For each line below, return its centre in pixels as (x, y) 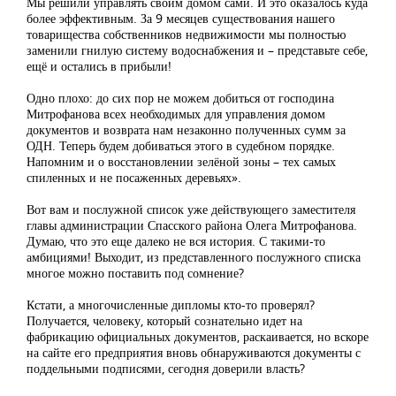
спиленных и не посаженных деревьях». (134, 178)
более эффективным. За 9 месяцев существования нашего (181, 19)
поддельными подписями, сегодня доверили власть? (166, 369)
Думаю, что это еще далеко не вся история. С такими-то (176, 241)
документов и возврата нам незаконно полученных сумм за (186, 130)
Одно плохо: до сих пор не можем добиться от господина (180, 98)
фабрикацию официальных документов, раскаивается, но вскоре (198, 337)
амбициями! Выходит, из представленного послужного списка (194, 257)
